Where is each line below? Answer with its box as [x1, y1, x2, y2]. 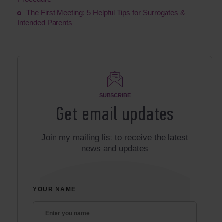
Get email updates [55, 106, 174, 126]
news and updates [81, 144, 148, 154]
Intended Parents [17, 18, 72, 27]
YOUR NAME [33, 186, 77, 193]
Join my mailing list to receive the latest [41, 133, 188, 143]
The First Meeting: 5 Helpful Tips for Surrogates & [26, 8, 185, 17]
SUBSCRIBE [99, 92, 131, 99]
